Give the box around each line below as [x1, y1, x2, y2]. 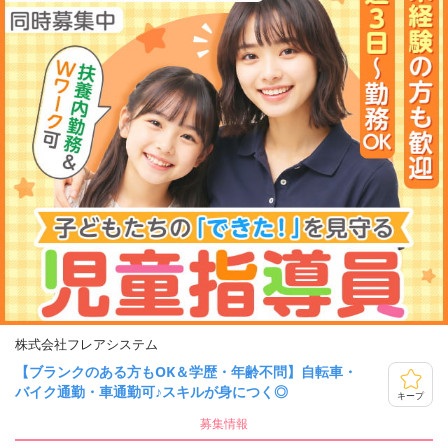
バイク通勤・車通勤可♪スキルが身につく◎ [15, 382, 288, 402]
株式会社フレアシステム [15, 335, 158, 354]
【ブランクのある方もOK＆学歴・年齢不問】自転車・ [15, 362, 357, 382]
